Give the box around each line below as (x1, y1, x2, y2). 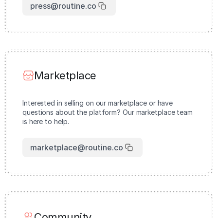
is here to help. (22, 117, 69, 126)
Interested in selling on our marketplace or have (22, 99, 173, 107)
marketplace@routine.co (30, 143, 123, 152)
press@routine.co (30, 1, 96, 11)
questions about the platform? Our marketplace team (22, 108, 193, 116)
